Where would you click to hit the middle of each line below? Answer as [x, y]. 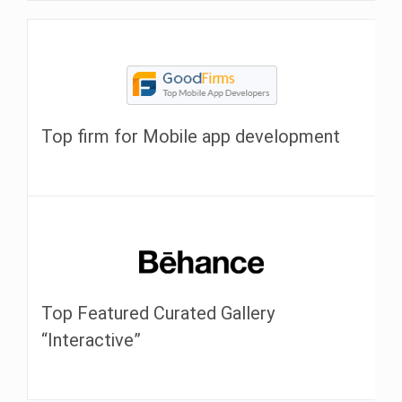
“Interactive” [91, 341]
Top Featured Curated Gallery [158, 314]
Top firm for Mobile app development [191, 137]
